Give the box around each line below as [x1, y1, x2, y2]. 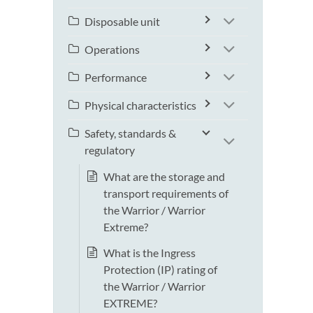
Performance [85, 71, 147, 85]
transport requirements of [103, 187, 228, 201]
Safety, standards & [85, 126, 176, 140]
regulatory [85, 143, 135, 157]
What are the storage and [103, 170, 225, 184]
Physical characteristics [85, 99, 196, 112]
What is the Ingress [103, 246, 196, 260]
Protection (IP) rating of [103, 263, 217, 277]
